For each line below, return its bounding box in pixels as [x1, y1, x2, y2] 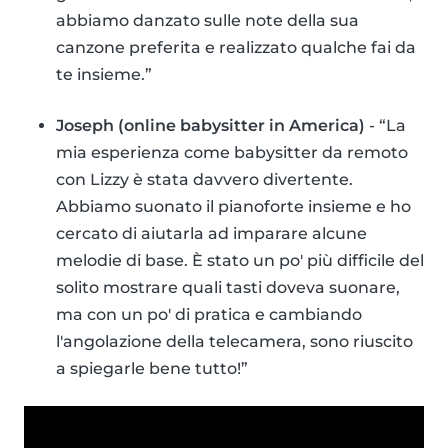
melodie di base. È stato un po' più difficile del [56, 251, 424, 271]
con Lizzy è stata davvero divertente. [56, 170, 353, 190]
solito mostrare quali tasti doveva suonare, [56, 278, 400, 298]
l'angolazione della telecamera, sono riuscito [56, 332, 413, 352]
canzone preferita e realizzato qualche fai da [56, 38, 416, 58]
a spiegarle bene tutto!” [56, 359, 248, 379]
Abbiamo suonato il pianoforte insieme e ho [56, 197, 411, 217]
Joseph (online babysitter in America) [56, 116, 365, 136]
